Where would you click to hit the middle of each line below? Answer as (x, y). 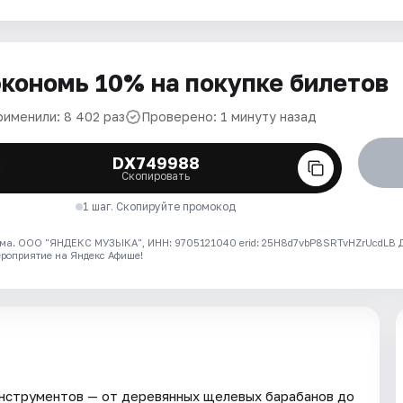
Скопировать (156, 176)
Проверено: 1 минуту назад (229, 116)
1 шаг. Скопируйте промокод (160, 206)
